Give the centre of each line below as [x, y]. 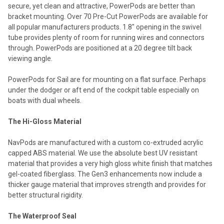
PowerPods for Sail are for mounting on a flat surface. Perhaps [107, 79]
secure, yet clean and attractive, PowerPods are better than [101, 6]
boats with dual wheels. [45, 100]
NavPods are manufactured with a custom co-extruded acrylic [105, 142]
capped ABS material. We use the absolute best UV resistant [103, 153]
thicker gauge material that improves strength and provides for [107, 184]
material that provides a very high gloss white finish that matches [110, 163]
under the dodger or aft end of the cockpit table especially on [103, 90]
